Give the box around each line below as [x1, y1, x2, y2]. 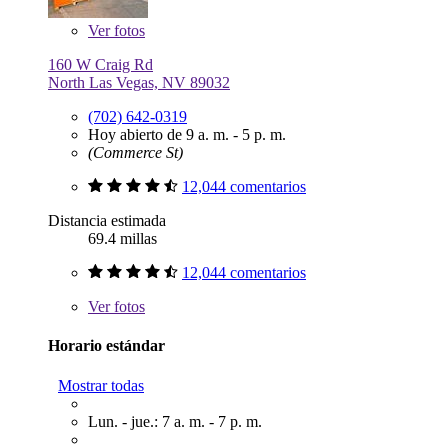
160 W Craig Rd [48, 55, 153, 73]
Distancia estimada [48, 211, 166, 229]
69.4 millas [88, 229, 157, 247]
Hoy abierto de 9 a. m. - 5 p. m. [88, 125, 286, 143]
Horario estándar [48, 337, 165, 355]
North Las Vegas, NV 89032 [48, 73, 230, 91]
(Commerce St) [88, 143, 183, 161]
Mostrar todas [58, 376, 144, 394]
